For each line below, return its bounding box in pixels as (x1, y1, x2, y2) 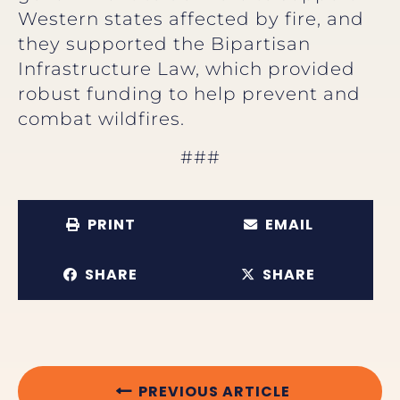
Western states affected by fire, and (18, 8, 364, 30)
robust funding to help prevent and (18, 83, 361, 105)
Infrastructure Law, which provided (18, 58, 355, 80)
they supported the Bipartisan (18, 33, 311, 55)
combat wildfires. (18, 108, 185, 130)
